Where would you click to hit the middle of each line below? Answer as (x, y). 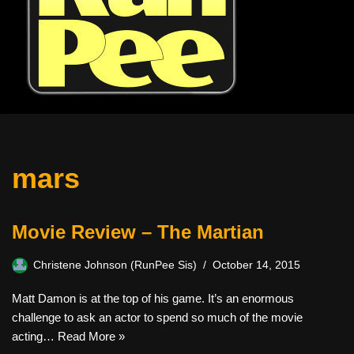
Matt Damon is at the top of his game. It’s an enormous (153, 298)
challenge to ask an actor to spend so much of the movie (157, 317)
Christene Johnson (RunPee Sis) (115, 265)
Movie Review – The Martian (138, 232)
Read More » (91, 336)
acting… (35, 336)
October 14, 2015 (256, 265)
